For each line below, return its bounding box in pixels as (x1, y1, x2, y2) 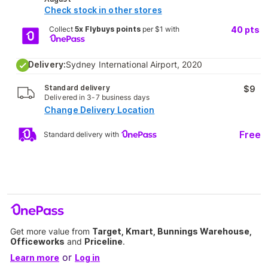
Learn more (10, 252, 59, 263)
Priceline (84, 236, 123, 246)
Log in (75, 252, 100, 263)
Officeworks (10, 236, 65, 246)
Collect (48, 25, 75, 33)
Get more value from (10, 226, 92, 236)
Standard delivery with (44, 129, 121, 139)
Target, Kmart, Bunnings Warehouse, (92, 226, 252, 236)
